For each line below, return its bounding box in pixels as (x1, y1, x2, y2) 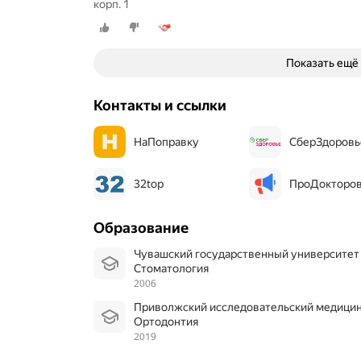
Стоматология (141, 261, 209, 275)
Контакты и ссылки (93, 96, 226, 114)
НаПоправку (134, 135, 199, 148)
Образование (93, 218, 189, 236)
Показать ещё (286, 56, 359, 69)
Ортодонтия (143, 314, 198, 328)
